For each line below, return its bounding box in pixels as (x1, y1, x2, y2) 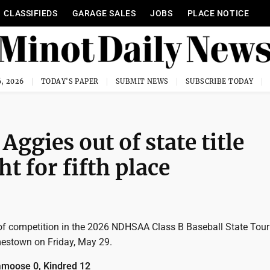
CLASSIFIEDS (4, 8, 58, 18)
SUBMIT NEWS (115, 77, 169, 86)
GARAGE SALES (72, 8, 136, 18)
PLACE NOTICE (187, 8, 250, 18)
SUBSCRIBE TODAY (185, 77, 254, 86)
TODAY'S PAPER (40, 77, 99, 86)
